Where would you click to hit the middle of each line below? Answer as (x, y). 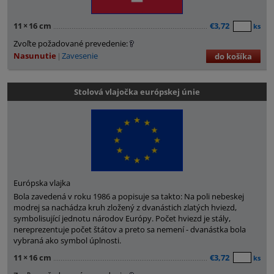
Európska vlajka (42, 183)
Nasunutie (35, 56)
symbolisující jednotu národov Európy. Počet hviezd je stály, (122, 218)
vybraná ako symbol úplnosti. (67, 240)
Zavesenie (80, 56)
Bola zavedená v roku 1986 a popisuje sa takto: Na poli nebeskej (129, 196)
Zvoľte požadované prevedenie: (71, 44)
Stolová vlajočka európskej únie (137, 92)
